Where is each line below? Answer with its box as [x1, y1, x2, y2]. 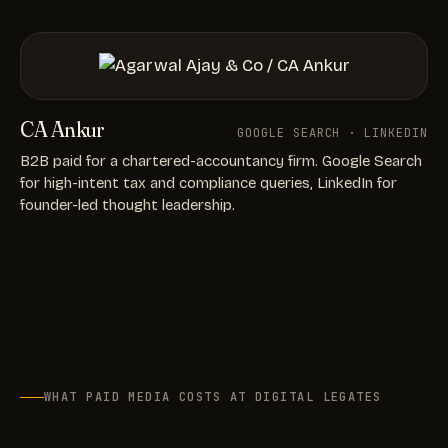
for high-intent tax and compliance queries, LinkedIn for [20, 173, 397, 192]
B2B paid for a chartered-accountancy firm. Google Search [20, 151, 422, 170]
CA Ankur [20, 114, 105, 143]
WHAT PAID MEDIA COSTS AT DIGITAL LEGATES [44, 389, 382, 405]
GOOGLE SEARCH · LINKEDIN [236, 124, 428, 141]
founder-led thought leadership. [20, 195, 235, 214]
